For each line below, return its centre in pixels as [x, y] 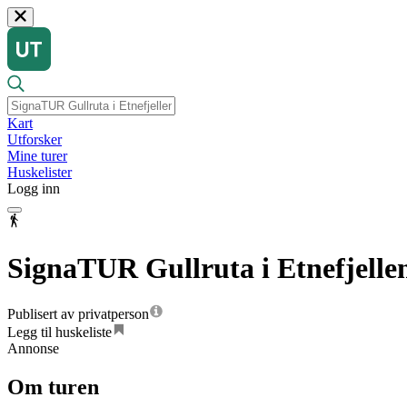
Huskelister [40, 173]
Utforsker [35, 140]
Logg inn [34, 189]
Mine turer [37, 156]
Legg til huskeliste [60, 333]
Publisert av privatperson [78, 314]
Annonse [33, 349]
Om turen [53, 387]
